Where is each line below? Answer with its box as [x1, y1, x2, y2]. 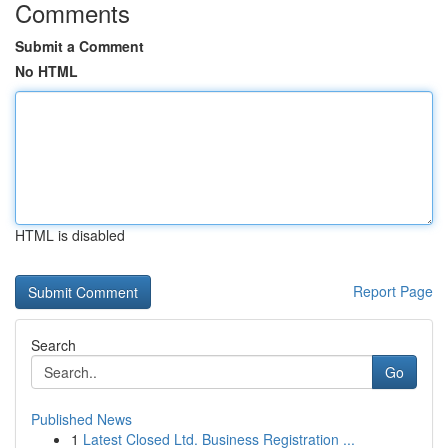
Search [31, 335, 76, 355]
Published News [31, 409, 132, 429]
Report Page [353, 281, 433, 301]
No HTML [15, 61, 78, 81]
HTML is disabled [15, 225, 125, 245]
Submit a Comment [15, 36, 144, 56]
